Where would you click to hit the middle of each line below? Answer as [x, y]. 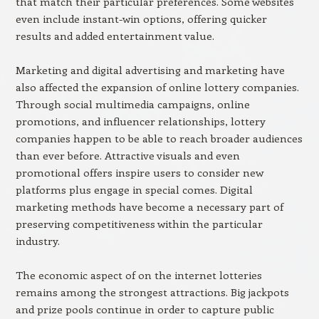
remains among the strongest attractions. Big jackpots [152, 292]
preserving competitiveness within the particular [139, 224]
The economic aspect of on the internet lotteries [138, 275]
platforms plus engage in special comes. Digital [134, 189]
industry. [37, 241]
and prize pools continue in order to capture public [145, 309]
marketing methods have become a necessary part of [149, 206]
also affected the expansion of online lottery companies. [157, 87]
